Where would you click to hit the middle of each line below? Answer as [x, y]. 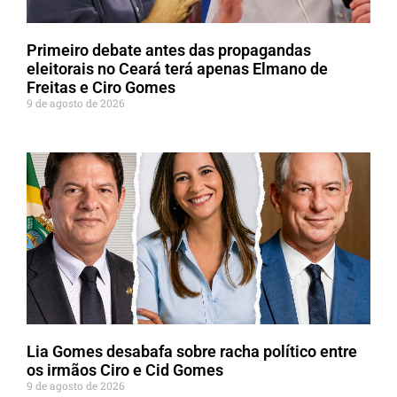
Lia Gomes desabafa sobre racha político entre [192, 351]
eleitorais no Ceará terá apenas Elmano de [177, 68]
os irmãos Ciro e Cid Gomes [125, 370]
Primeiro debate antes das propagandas [169, 50]
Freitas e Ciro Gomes [101, 87]
